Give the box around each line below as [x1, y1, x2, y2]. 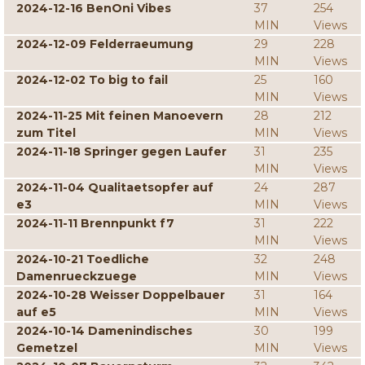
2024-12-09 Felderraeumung [16, 37, 193, 51]
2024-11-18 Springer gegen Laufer [16, 144, 226, 159]
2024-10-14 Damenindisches [16, 323, 192, 338]
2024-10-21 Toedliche [16, 252, 149, 266]
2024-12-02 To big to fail [16, 73, 168, 87]
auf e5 [16, 305, 56, 319]
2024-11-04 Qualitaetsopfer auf [16, 180, 213, 195]
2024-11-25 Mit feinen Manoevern [16, 108, 223, 123]
